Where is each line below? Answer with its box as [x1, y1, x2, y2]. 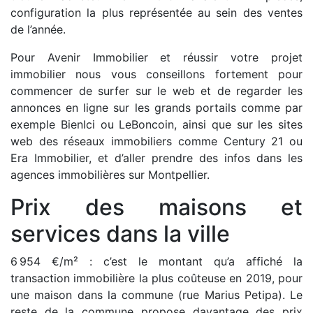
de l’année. [10, 22, 66, 36]
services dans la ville [10, 220, 230, 247]
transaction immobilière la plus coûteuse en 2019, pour [10, 271, 303, 285]
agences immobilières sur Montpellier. [10, 168, 210, 182]
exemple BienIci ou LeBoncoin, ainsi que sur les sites [10, 117, 303, 131]
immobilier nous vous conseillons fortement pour [10, 67, 303, 81]
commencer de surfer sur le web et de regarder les [10, 84, 303, 98]
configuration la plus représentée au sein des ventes [10, 6, 303, 20]
